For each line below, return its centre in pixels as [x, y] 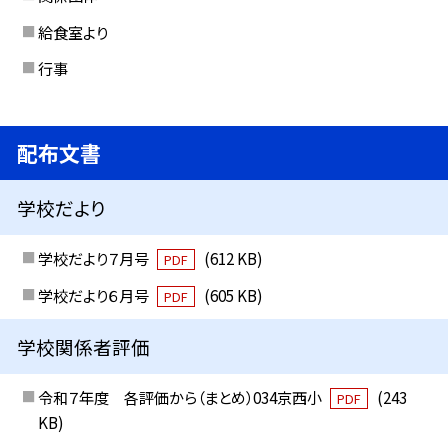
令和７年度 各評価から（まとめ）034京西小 [181, 397]
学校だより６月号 [94, 294]
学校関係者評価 [84, 347]
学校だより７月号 [94, 258]
